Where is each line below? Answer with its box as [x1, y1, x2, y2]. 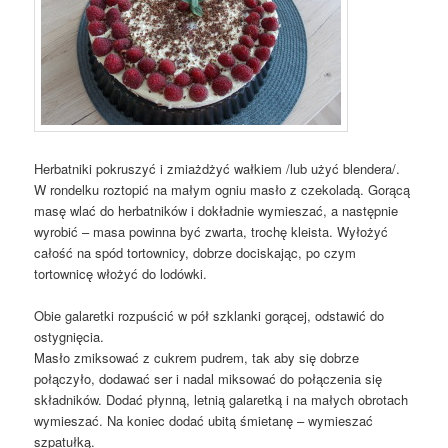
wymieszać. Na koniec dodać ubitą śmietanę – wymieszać [34, 411, 374, 431]
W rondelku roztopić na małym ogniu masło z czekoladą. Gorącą [34, 180, 411, 200]
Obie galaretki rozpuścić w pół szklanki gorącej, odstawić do [34, 306, 385, 326]
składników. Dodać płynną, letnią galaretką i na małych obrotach [34, 390, 409, 410]
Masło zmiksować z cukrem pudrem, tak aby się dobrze [34, 348, 360, 368]
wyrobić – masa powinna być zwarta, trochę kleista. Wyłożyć [34, 222, 389, 242]
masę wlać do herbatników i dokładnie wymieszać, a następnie [34, 201, 399, 221]
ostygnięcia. [34, 327, 105, 347]
